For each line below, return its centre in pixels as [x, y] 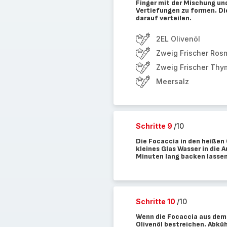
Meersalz [172, 81]
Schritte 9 [155, 126]
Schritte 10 [156, 201]
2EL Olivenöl [178, 39]
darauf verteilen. [163, 18]
